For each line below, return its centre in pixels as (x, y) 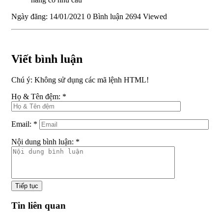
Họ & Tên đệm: (37, 97)
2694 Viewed (146, 17)
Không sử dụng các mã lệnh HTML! (91, 80)
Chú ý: (22, 80)
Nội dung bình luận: (43, 142)
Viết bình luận (47, 59)
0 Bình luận (105, 17)
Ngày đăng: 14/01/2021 (48, 17)
